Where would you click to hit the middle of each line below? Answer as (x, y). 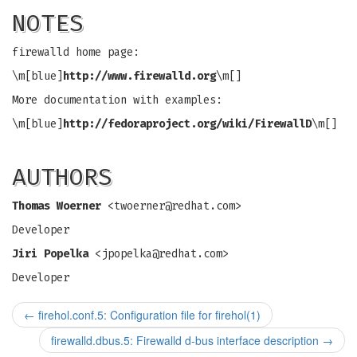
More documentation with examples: (117, 100)
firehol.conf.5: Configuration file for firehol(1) (148, 315)
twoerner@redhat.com (175, 206)
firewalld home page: (76, 52)
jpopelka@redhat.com (162, 254)
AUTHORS (62, 177)
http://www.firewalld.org (139, 76)
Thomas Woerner (57, 206)
